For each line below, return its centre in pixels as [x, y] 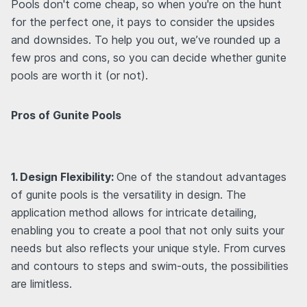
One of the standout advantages [201, 177]
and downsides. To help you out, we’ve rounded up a [146, 40]
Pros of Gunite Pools [66, 115]
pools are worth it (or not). [79, 76]
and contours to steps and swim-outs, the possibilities [150, 266]
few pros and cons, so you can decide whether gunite [149, 58]
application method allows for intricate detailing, [134, 213]
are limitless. [41, 284]
